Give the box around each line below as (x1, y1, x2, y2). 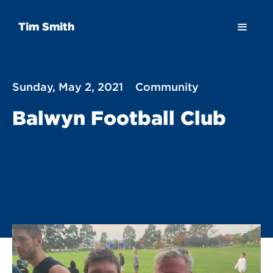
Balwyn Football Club (12, 107, 226, 129)
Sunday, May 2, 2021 (12, 80, 123, 93)
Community (135, 80, 199, 93)
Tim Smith (18, 19, 74, 32)
